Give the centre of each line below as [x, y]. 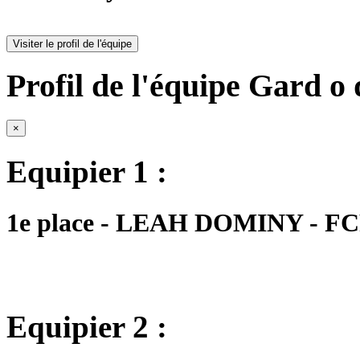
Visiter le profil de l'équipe [72, 43]
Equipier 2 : [87, 327]
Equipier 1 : [87, 172]
